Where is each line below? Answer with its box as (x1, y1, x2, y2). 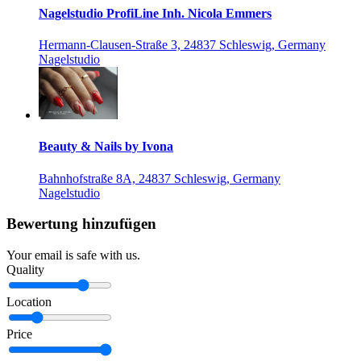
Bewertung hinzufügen (6, 215, 156, 233)
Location (6, 295, 52, 309)
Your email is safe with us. (6, 248, 140, 263)
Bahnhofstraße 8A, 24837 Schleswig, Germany (39, 171, 280, 185)
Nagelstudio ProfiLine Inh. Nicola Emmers (39, 6, 272, 20)
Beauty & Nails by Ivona (39, 139, 173, 154)
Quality (6, 263, 44, 277)
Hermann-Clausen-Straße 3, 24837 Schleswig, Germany (39, 38, 326, 52)
